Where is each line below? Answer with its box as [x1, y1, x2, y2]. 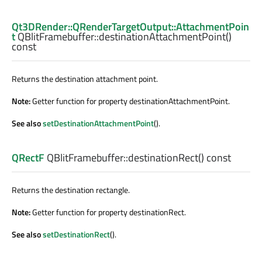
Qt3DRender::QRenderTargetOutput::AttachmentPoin [12, 19, 249, 35]
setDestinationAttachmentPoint [43, 117, 154, 130]
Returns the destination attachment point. [12, 73, 158, 85]
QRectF [12, 149, 44, 166]
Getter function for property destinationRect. [32, 205, 186, 218]
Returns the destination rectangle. [12, 183, 130, 196]
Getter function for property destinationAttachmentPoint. [32, 95, 230, 108]
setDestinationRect [43, 227, 110, 240]
